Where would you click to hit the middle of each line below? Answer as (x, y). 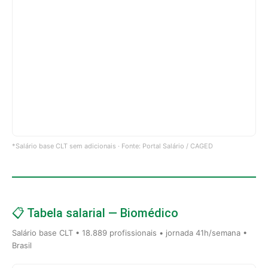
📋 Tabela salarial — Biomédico (95, 213)
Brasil (22, 245)
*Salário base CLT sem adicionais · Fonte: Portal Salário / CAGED (112, 146)
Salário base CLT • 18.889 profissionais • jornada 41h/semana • (130, 232)
